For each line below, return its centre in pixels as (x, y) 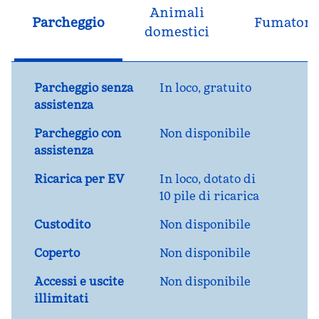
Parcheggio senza (84, 88)
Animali (177, 12)
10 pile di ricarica (209, 196)
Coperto (57, 253)
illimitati (61, 298)
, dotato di (227, 179)
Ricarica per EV (79, 179)
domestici (177, 32)
